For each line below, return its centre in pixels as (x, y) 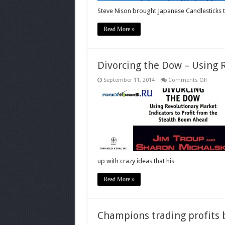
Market (215, 125)
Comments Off (187, 80)
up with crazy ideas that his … (140, 161)
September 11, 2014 (129, 80)
